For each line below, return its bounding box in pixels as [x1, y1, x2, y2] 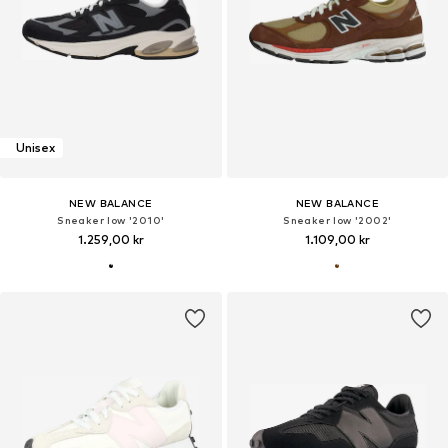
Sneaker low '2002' [283, 213, 392, 226]
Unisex [16, 140, 55, 156]
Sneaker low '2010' [57, 213, 165, 226]
